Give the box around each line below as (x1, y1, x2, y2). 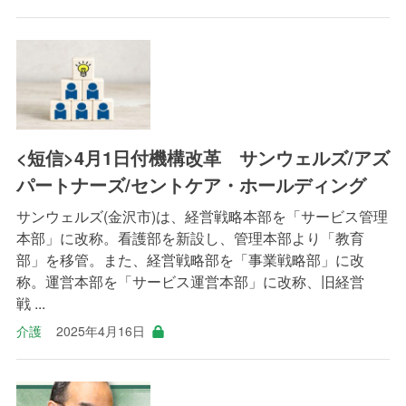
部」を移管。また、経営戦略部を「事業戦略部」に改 (15, 249, 364, 271)
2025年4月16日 (55, 322, 145, 341)
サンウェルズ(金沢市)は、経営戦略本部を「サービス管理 (15, 206, 388, 227)
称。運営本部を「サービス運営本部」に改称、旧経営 (15, 271, 364, 293)
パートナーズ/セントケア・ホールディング (15, 171, 366, 198)
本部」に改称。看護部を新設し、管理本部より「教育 (15, 227, 364, 249)
